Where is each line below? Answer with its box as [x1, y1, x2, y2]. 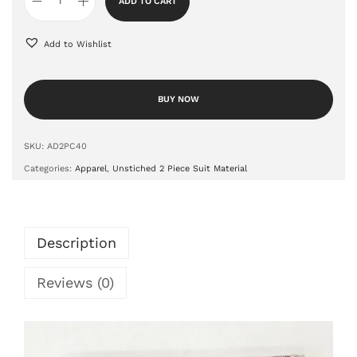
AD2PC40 [47, 140, 87, 151]
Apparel [75, 163, 107, 174]
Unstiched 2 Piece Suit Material [112, 163, 247, 174]
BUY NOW [158, 93, 199, 104]
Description [37, 233, 116, 251]
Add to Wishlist [44, 38, 112, 49]
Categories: [24, 163, 75, 174]
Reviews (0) [37, 273, 114, 291]
